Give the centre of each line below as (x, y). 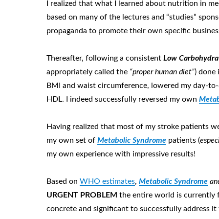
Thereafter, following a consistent (105, 58)
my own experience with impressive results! (121, 154)
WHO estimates (108, 181)
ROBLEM (101, 195)
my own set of (72, 140)
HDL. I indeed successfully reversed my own (123, 99)
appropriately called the (88, 72)
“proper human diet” (162, 72)
